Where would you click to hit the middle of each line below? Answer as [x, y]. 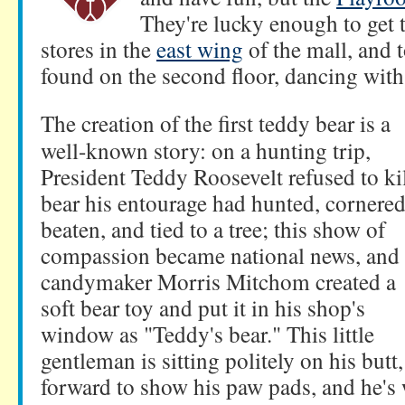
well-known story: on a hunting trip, [206, 150]
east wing [200, 49]
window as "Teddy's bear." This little [207, 334]
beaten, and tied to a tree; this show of [213, 229]
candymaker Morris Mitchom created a [218, 281]
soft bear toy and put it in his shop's [203, 307]
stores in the [99, 49]
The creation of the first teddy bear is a [216, 123]
